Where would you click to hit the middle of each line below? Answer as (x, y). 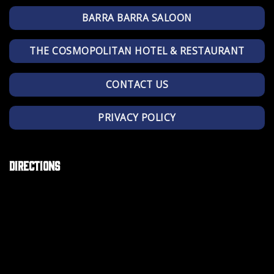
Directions (35, 165)
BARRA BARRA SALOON (137, 17)
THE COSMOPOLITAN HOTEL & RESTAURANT (137, 51)
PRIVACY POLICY (137, 118)
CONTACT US (137, 84)
